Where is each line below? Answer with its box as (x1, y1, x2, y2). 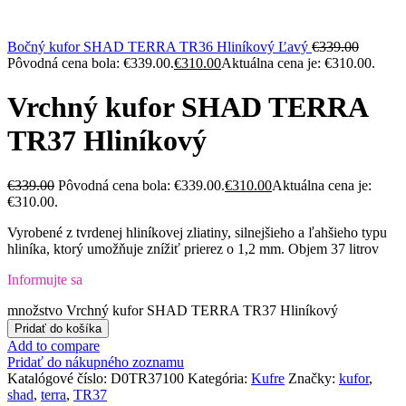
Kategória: (188, 370, 247, 386)
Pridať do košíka (14, 321, 101, 335)
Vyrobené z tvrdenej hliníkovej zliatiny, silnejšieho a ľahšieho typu (7, 224, 387, 240)
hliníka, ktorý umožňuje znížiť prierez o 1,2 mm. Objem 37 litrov (7, 240, 379, 256)
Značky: (288, 370, 335, 386)
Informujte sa (7, 271, 82, 287)
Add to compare (7, 337, 100, 353)
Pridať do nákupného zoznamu (7, 353, 184, 370)
